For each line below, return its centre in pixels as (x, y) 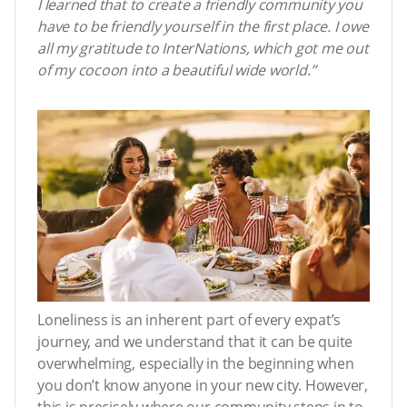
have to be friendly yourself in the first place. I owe (203, 26)
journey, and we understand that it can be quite (195, 341)
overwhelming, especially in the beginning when (196, 363)
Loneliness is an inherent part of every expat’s (189, 319)
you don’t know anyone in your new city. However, (203, 385)
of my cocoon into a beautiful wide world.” (177, 69)
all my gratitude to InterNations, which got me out (203, 48)
